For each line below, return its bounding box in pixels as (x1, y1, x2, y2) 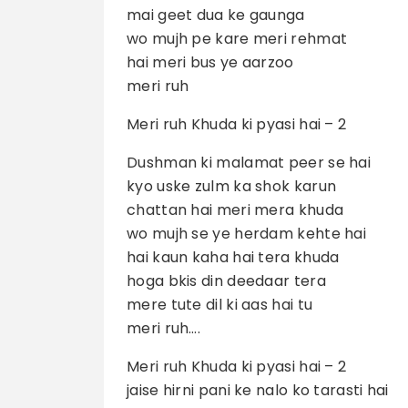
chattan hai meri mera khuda (127, 199, 344, 221)
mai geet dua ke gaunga (127, 5, 305, 26)
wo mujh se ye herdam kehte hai (127, 223, 366, 245)
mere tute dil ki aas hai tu (127, 294, 313, 316)
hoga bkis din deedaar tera (127, 270, 326, 292)
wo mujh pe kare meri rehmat (127, 28, 348, 50)
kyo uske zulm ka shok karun (127, 176, 337, 198)
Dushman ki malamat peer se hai (127, 152, 371, 174)
